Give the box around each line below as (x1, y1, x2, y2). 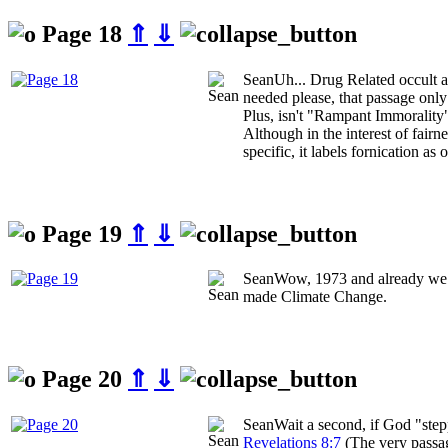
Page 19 (36, 220, 128, 247)
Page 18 (36, 20, 128, 47)
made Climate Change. (243, 288, 387, 306)
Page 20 (36, 366, 128, 393)
